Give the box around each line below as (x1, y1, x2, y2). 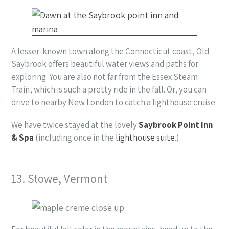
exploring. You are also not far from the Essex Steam (11, 71, 198, 82)
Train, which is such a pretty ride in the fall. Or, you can (11, 83, 207, 95)
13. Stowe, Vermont (11, 171, 107, 187)
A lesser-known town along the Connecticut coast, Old (11, 45, 209, 57)
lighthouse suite (116, 132, 175, 144)
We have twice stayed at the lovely (11, 119, 139, 131)
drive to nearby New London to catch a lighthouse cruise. (11, 96, 217, 108)
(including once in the (34, 132, 116, 144)
